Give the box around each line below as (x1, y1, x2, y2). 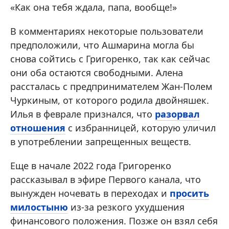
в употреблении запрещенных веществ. (10, 135, 191, 148)
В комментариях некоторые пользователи (10, 25, 203, 37)
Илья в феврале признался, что (10, 108, 155, 120)
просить (170, 187, 209, 199)
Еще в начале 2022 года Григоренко (10, 159, 171, 172)
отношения (10, 122, 65, 134)
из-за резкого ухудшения (68, 201, 185, 213)
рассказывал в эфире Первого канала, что (10, 173, 201, 186)
